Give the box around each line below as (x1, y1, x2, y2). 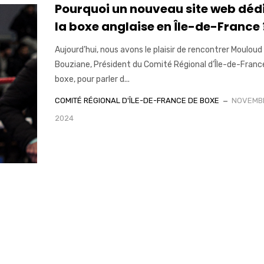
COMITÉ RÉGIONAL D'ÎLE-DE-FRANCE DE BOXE (54, 96, 219, 105)
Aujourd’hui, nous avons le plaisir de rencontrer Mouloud (54, 45, 262, 55)
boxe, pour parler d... (54, 74, 130, 85)
